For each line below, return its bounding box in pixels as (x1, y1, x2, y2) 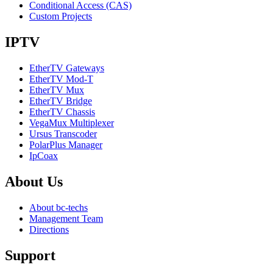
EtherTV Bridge (29, 96, 92, 107)
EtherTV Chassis (29, 107, 95, 118)
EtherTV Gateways (29, 63, 104, 74)
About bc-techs (29, 202, 88, 213)
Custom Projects (29, 11, 92, 22)
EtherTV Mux (29, 85, 84, 96)
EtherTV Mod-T (29, 74, 93, 85)
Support (5, 247, 55, 263)
